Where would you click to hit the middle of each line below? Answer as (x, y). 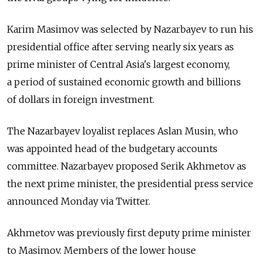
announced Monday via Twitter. (79, 201)
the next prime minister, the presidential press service (130, 184)
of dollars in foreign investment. (81, 99)
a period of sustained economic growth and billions (124, 82)
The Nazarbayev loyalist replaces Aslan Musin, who (123, 131)
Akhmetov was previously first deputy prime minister (129, 233)
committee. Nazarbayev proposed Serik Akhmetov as (127, 166)
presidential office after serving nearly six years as (120, 47)
